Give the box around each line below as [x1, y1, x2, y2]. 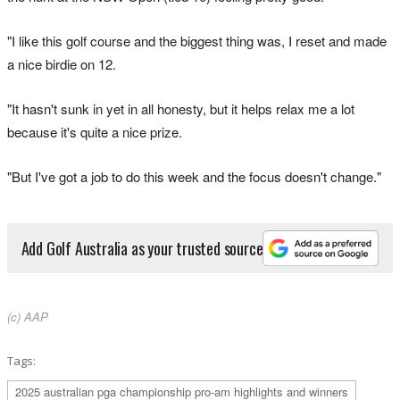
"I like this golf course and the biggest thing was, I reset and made [7, 30, 387, 50]
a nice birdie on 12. [7, 54, 116, 73]
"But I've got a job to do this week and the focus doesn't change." [7, 166, 385, 186]
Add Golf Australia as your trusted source [21, 236, 263, 260]
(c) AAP [7, 308, 48, 326]
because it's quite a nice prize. [7, 121, 182, 141]
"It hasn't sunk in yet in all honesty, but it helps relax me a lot [7, 98, 354, 118]
